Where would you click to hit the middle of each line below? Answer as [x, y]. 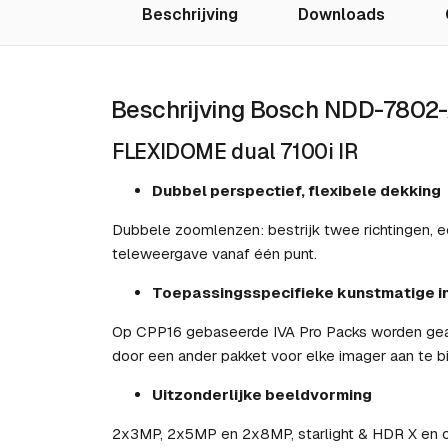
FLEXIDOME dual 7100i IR [235, 151]
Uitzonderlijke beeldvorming [262, 394]
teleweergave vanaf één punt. [214, 253]
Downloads [341, 14]
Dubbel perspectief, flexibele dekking [296, 190]
